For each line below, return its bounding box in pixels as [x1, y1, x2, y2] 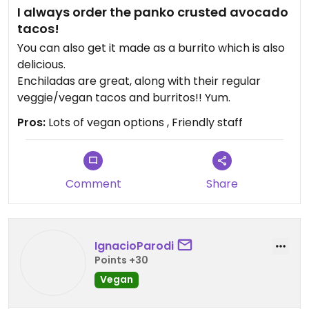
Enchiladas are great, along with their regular [17, 73, 261, 89]
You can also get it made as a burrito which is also [17, 40, 285, 56]
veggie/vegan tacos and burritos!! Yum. [17, 90, 230, 106]
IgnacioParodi [94, 237, 174, 254]
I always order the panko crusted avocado [17, 3, 288, 21]
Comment [65, 176, 121, 192]
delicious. [17, 57, 68, 72]
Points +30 [94, 252, 148, 267]
